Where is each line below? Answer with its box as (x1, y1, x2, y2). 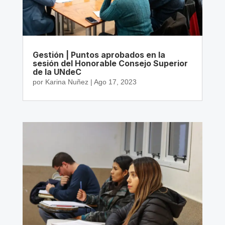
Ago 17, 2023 (93, 78, 137, 86)
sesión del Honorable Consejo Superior (32, 58, 188, 69)
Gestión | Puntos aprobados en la (32, 50, 165, 60)
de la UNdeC (32, 67, 81, 77)
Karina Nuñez (45, 78, 88, 86)
